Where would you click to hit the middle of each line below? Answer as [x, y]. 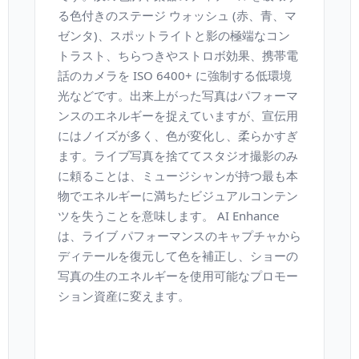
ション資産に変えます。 [123, 296]
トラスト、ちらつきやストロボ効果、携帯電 [177, 55]
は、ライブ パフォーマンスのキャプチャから [179, 236]
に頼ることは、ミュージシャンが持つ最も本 [177, 175]
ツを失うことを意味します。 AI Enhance [168, 216]
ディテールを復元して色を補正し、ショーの [177, 256]
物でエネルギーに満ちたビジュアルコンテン [177, 196]
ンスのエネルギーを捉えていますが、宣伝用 [177, 115]
